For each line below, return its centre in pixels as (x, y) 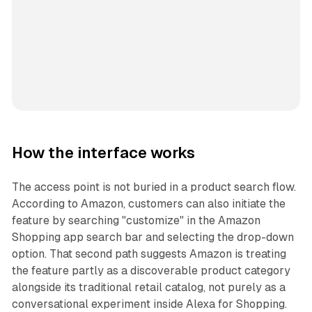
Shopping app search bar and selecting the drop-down (153, 237)
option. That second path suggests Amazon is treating (149, 254)
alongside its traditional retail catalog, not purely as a (148, 288)
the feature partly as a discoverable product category (151, 271)
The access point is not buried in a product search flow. (154, 187)
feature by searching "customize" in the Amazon (136, 221)
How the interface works (103, 153)
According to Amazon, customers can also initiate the (148, 204)
